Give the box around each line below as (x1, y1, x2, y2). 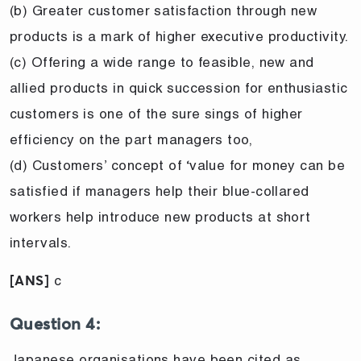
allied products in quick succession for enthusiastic (10, 79, 348, 96)
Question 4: (10, 316, 100, 333)
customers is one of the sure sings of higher (10, 105, 303, 122)
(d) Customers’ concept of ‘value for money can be (10, 156, 346, 173)
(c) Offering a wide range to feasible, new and (10, 53, 314, 70)
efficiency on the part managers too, (10, 131, 253, 147)
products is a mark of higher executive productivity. (10, 27, 349, 44)
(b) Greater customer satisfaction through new (10, 2, 317, 19)
